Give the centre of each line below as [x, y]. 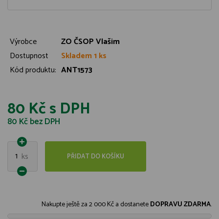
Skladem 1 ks [84, 56]
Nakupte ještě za [65, 205]
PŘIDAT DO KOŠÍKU [96, 157]
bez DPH [44, 122]
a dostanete [133, 205]
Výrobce [23, 42]
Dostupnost [29, 56]
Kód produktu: [33, 70]
